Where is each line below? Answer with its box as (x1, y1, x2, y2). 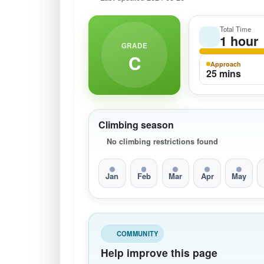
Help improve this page (101, 245, 217, 260)
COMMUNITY (116, 228, 159, 238)
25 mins (206, 66, 241, 80)
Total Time (219, 24, 251, 34)
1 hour (219, 31, 258, 50)
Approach (210, 59, 241, 68)
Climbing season (98, 117, 174, 131)
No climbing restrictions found (107, 136, 219, 147)
